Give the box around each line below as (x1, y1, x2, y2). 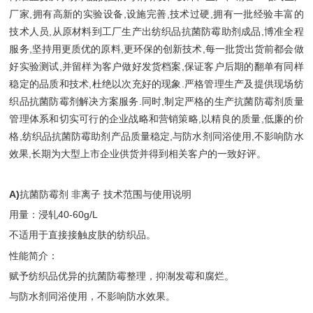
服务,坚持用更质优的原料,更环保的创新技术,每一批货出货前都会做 (9, 43, 304, 54)
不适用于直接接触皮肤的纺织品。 (9, 229, 156, 241)
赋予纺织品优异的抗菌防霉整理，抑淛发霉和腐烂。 (9, 270, 235, 282)
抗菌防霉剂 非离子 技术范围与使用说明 (20, 189, 192, 201)
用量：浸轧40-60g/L (9, 209, 99, 221)
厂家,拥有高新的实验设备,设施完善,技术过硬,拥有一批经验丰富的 (9, 8, 304, 20)
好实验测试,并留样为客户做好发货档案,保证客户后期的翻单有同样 (9, 60, 304, 72)
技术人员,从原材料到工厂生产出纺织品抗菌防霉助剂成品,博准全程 (9, 25, 304, 37)
